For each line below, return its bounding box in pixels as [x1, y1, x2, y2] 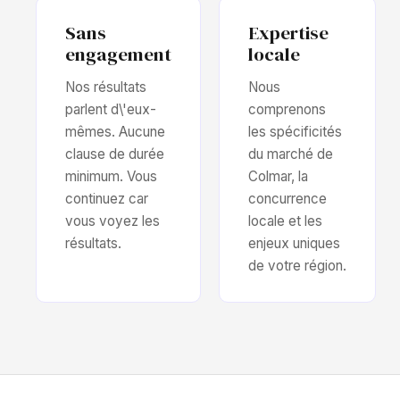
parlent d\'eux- [65, 101, 156, 118]
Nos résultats [65, 79, 146, 96]
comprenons [248, 101, 326, 118]
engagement [65, 41, 171, 67]
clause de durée [65, 146, 164, 162]
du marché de [248, 146, 333, 162]
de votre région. [248, 257, 346, 274]
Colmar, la [248, 168, 308, 185]
